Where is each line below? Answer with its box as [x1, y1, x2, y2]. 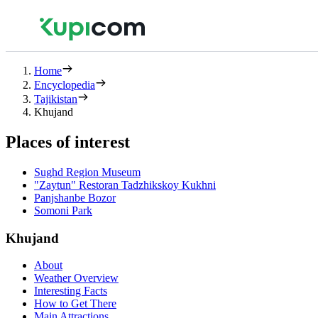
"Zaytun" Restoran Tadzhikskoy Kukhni [34, 178, 216, 191]
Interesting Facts [34, 285, 107, 297]
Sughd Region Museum [34, 165, 141, 178]
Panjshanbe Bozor [34, 191, 116, 204]
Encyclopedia [34, 79, 95, 91]
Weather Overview [34, 272, 119, 285]
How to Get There [34, 297, 116, 310]
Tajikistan [34, 93, 77, 105]
